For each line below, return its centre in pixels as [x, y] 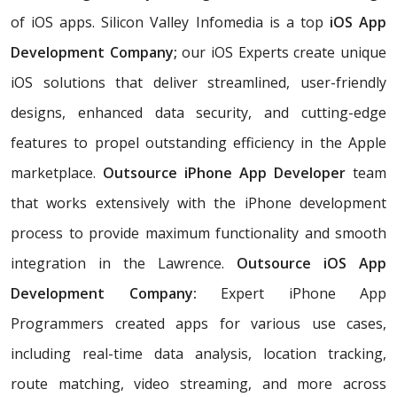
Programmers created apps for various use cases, [198, 323]
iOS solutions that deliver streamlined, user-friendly [198, 82]
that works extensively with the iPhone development [198, 202]
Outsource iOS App [311, 263]
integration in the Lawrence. [124, 263]
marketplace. [57, 172]
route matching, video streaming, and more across [198, 383]
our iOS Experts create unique [284, 52]
